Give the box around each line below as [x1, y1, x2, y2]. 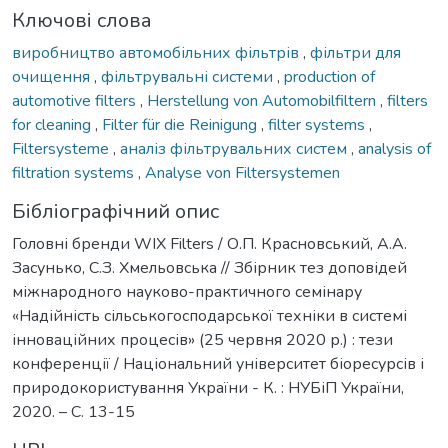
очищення [12, 65, 94, 88]
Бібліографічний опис [12, 197, 219, 225]
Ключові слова [12, 6, 152, 34]
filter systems [268, 113, 369, 136]
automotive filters [12, 89, 140, 112]
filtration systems [12, 161, 138, 184]
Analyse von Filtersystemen [145, 161, 340, 184]
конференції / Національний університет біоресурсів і [12, 352, 424, 375]
